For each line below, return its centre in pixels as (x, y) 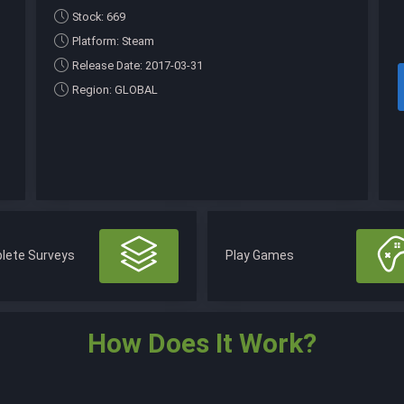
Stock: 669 (98, 16)
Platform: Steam (113, 41)
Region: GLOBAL (115, 89)
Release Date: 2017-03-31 (137, 65)
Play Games (260, 256)
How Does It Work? (202, 343)
